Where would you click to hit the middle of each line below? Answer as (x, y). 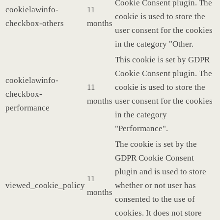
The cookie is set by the (156, 144)
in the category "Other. (154, 44)
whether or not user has (155, 185)
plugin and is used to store (161, 171)
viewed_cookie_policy (45, 185)
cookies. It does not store (158, 213)
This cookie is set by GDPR (162, 59)
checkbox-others (35, 23)
